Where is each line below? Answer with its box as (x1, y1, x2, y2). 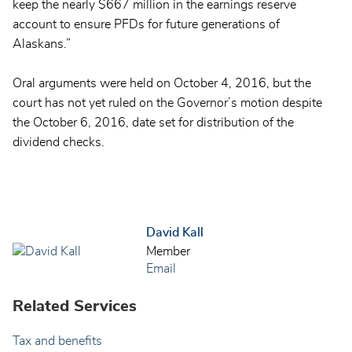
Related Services (13, 299, 137, 315)
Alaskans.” (13, 38, 71, 51)
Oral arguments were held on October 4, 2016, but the (13, 77, 311, 90)
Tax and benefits (13, 335, 102, 348)
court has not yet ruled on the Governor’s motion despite (13, 97, 322, 110)
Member (146, 245, 190, 258)
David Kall (146, 226, 203, 240)
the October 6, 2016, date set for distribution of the (13, 116, 294, 130)
